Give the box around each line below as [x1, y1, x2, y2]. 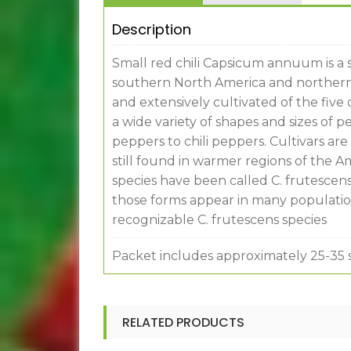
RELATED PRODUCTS [121, 313, 244, 332]
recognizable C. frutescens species [111, 212, 327, 228]
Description [111, 20, 191, 40]
